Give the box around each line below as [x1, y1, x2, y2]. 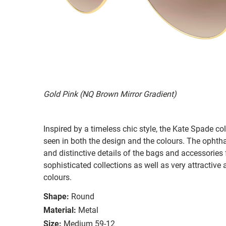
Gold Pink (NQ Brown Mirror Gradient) [43, 89, 177, 99]
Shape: [43, 191, 69, 201]
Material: [43, 205, 76, 215]
